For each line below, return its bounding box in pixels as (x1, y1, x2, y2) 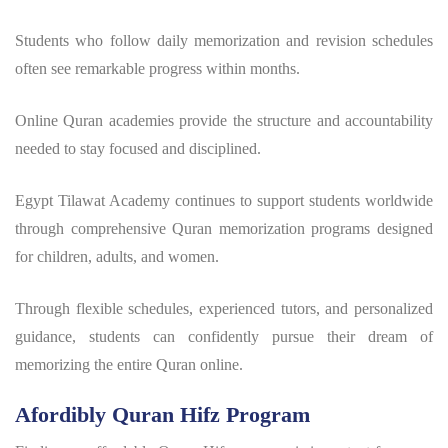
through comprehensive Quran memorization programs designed (15, 220, 433, 238)
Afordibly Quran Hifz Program (15, 402, 310, 428)
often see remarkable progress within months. (15, 60, 300, 78)
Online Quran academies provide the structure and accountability (15, 112, 433, 130)
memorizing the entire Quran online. (15, 356, 243, 374)
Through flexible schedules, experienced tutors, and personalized (15, 300, 433, 318)
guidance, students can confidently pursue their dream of (15, 328, 433, 346)
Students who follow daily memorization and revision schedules (15, 32, 433, 50)
